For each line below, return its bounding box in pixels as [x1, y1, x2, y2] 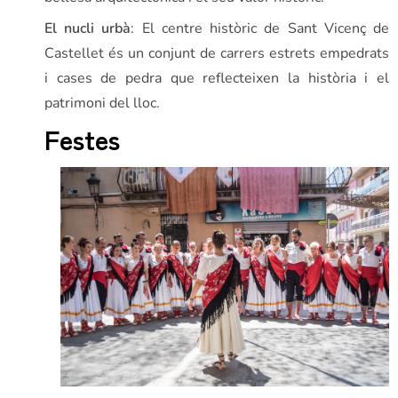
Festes [44, 119, 120, 159]
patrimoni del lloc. [44, 93, 160, 114]
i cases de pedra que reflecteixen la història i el [44, 68, 389, 89]
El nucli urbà [44, 19, 131, 39]
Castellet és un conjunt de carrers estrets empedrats [44, 44, 389, 64]
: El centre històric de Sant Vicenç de [131, 19, 390, 39]
